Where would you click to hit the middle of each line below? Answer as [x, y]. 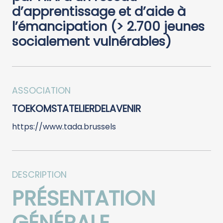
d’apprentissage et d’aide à [99, 11]
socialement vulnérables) [92, 41]
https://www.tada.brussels [64, 126]
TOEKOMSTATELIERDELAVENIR [76, 109]
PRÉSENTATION [84, 198]
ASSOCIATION [41, 90]
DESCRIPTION [39, 174]
